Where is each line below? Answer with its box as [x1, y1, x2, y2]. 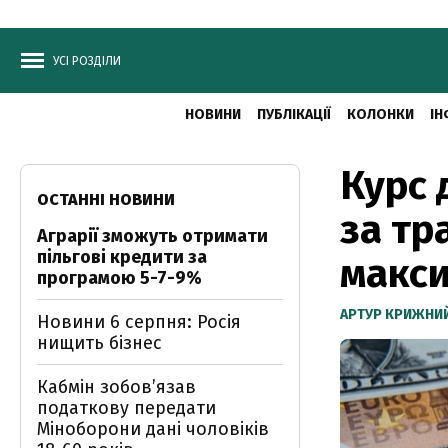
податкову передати [37, 397, 216, 419]
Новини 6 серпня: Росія [37, 311, 241, 333]
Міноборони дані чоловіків [37, 418, 269, 440]
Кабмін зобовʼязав [37, 376, 196, 398]
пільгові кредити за [37, 246, 207, 268]
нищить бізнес [37, 332, 162, 354]
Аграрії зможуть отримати [37, 225, 268, 247]
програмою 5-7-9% [37, 267, 202, 289]
